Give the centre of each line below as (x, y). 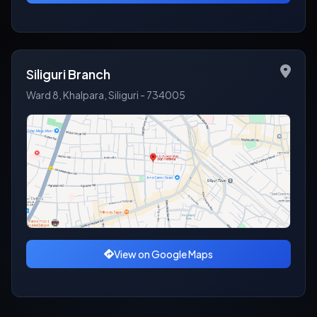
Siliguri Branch (68, 74)
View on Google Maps (163, 254)
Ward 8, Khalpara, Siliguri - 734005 (106, 95)
